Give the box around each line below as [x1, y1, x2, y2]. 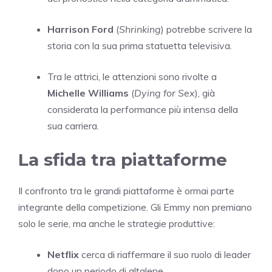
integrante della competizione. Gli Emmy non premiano [18, 201, 252, 214]
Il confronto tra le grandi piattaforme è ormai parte [18, 185, 234, 197]
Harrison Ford [47, 23, 114, 36]
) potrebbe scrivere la [161, 23, 252, 36]
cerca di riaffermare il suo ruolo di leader [79, 248, 251, 261]
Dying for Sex [134, 87, 195, 100]
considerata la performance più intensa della [47, 103, 238, 116]
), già [195, 87, 215, 100]
